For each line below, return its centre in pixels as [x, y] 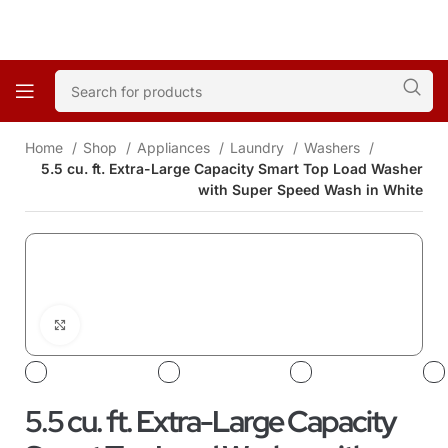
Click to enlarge [128, 324]
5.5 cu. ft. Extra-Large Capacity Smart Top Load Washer [232, 168]
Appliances [175, 147]
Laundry [259, 147]
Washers [334, 147]
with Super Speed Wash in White [310, 189]
